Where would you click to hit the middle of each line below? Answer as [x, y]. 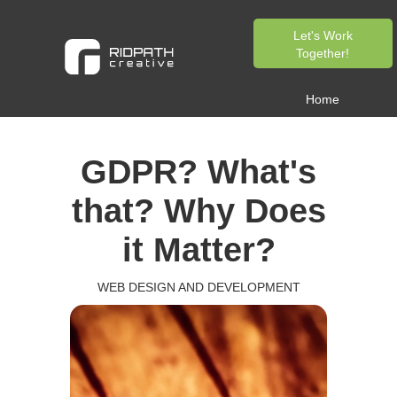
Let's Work [323, 35]
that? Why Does [198, 211]
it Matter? [198, 250]
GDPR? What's [198, 172]
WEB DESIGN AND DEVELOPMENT [198, 287]
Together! [323, 53]
